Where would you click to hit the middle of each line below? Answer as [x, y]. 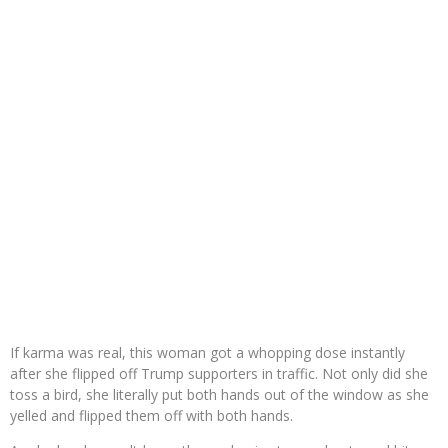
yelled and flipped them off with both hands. [151, 416]
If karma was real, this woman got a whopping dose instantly [207, 353]
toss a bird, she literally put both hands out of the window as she [219, 395]
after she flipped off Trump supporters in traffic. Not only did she [219, 374]
